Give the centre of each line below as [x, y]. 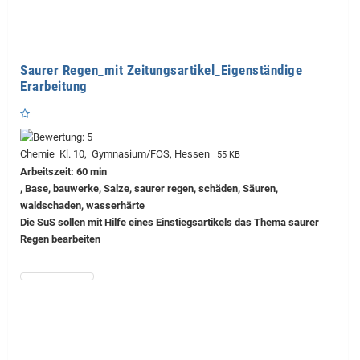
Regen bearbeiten [60, 239]
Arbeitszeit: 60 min [63, 171]
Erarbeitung [54, 86]
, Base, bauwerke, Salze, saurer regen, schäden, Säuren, [149, 188]
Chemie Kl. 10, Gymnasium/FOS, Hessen [117, 153]
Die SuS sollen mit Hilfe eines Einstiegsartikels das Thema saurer [170, 222]
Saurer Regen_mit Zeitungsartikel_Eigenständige [161, 70]
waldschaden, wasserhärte [82, 205]
